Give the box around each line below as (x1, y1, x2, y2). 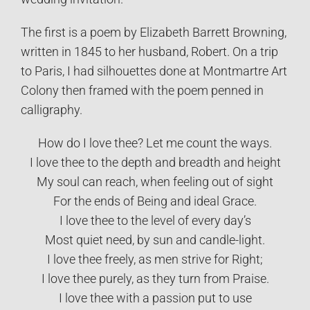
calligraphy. (21, 102, 82, 117)
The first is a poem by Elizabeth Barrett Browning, (21, 25, 286, 39)
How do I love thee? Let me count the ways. (38, 136, 272, 150)
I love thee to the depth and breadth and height (29, 155, 281, 170)
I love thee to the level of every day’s (59, 213, 251, 228)
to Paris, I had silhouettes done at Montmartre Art (21, 64, 287, 78)
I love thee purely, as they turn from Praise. (41, 271, 269, 286)
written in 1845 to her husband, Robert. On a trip (21, 44, 278, 59)
